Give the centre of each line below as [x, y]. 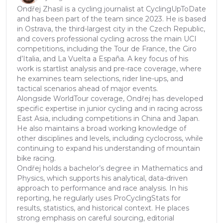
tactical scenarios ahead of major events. [87, 88]
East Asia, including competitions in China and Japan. [108, 118]
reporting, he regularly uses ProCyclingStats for [99, 198]
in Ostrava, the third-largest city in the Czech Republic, [111, 29]
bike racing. [36, 158]
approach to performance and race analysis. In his [102, 188]
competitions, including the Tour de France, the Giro [107, 49]
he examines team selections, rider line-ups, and [100, 78]
